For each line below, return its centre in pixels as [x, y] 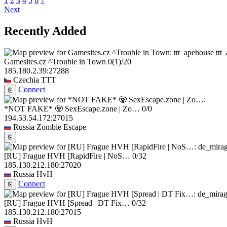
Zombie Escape [61, 127]
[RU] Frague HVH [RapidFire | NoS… [67, 156]
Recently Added [45, 31]
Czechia [26, 80]
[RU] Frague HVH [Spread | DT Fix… [67, 203]
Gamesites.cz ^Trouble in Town [55, 61]
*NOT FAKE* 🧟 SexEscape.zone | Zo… [72, 108]
